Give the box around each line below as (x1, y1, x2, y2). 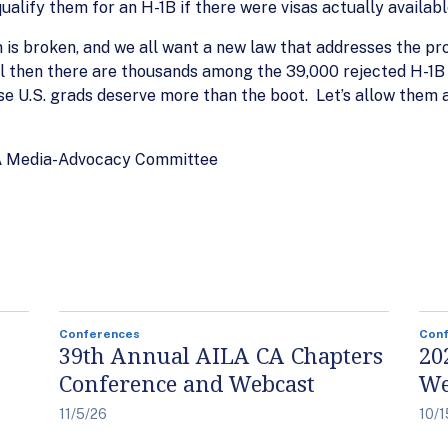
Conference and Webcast (59, 368, 315, 398)
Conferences (59, 327, 140, 341)
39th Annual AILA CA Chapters (59, 340, 383, 370)
